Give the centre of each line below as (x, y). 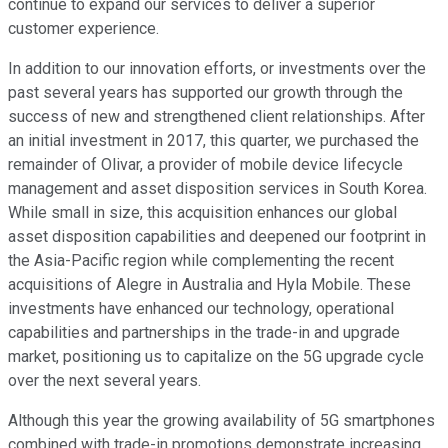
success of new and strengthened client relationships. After (216, 117)
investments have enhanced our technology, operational (201, 309)
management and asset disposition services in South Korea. (217, 189)
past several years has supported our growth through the (205, 93)
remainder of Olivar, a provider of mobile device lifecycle (205, 165)
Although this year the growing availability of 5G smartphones (221, 421)
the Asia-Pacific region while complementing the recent (201, 261)
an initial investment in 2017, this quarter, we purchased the (213, 141)
